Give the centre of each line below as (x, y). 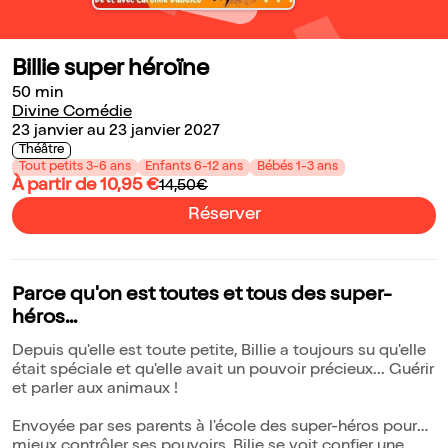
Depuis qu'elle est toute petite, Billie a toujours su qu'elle (219, 352)
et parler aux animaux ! (95, 390)
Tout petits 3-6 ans (75, 168)
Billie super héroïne (110, 71)
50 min (37, 94)
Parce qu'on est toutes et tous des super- (202, 296)
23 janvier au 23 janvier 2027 (116, 132)
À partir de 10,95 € (85, 186)
